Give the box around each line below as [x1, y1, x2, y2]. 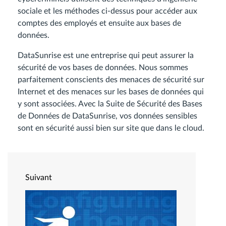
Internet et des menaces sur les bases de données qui [18, 88, 204, 96]
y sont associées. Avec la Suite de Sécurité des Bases [18, 100, 202, 108]
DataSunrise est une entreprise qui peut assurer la [18, 51, 194, 60]
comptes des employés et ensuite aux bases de [18, 19, 181, 27]
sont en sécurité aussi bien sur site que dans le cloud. [18, 124, 204, 132]
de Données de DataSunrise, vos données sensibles [18, 112, 197, 120]
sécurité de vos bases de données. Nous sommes [18, 64, 188, 72]
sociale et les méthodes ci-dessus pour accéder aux [18, 7, 197, 15]
